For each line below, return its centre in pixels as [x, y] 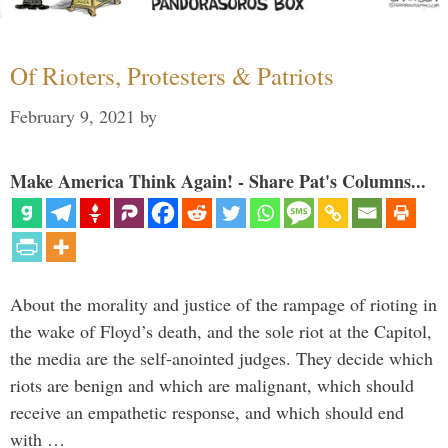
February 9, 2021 [72, 115]
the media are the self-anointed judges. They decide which [221, 357]
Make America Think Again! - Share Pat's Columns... [218, 180]
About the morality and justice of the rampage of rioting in [223, 303]
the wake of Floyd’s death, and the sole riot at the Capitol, [221, 330]
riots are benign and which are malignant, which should [212, 384]
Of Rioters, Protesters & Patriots [172, 75]
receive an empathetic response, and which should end [207, 411]
